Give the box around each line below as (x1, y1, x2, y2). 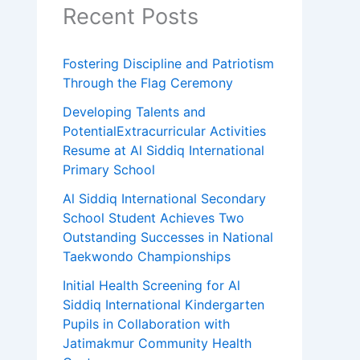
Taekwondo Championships (63, 248, 231, 265)
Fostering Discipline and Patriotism (63, 55, 274, 72)
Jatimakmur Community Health (63, 335, 252, 352)
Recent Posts (63, 3, 198, 30)
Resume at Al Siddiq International (63, 142, 264, 159)
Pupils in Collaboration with (63, 316, 230, 333)
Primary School (63, 162, 155, 178)
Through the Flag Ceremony (63, 75, 233, 92)
